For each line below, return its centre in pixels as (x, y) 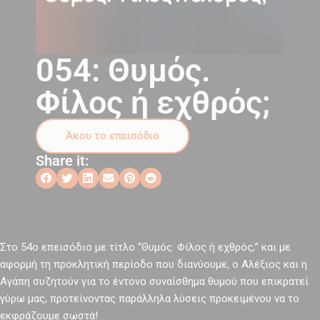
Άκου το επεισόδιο (112, 136)
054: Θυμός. (123, 70)
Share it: (62, 161)
